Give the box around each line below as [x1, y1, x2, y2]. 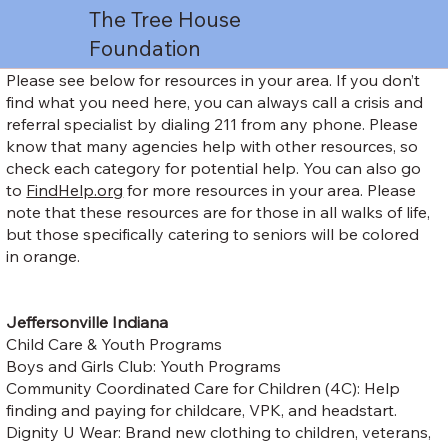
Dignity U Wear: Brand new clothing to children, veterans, [6, 421, 432, 442]
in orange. [6, 245, 81, 266]
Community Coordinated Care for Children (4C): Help [6, 377, 401, 398]
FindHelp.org [26, 179, 124, 200]
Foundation [89, 35, 202, 62]
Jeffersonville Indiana [6, 311, 169, 332]
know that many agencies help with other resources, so [6, 135, 419, 156]
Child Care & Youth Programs [6, 333, 223, 354]
